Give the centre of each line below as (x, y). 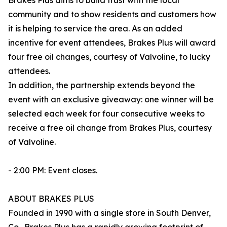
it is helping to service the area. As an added (95, 29)
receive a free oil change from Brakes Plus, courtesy (110, 128)
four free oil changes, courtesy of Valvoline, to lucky (109, 57)
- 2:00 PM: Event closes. (53, 171)
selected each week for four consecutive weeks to (106, 114)
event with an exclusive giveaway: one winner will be (111, 100)
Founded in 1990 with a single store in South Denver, (109, 213)
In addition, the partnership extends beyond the (102, 85)
